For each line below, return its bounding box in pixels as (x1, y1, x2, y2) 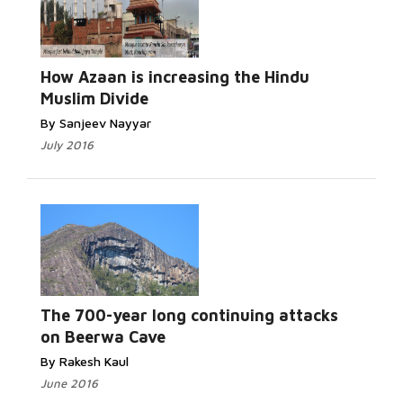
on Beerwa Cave (40, 327, 166, 346)
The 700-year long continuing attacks (40, 306, 338, 325)
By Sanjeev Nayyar (40, 115, 151, 130)
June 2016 (40, 376, 98, 390)
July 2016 (40, 138, 94, 152)
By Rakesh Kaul (40, 354, 129, 369)
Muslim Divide (40, 89, 148, 108)
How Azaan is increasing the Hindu (40, 67, 309, 86)
